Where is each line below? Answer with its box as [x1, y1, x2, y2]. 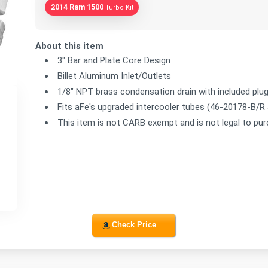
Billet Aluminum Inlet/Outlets [57, 70, 172, 81]
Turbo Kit [105, 3, 133, 11]
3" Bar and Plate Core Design [57, 54, 171, 66]
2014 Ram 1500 [50, 2, 103, 11]
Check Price [111, 220, 156, 230]
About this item [35, 40, 104, 51]
